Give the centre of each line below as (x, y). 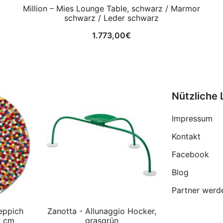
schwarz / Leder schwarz (111, 18)
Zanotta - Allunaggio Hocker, (102, 211)
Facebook (190, 155)
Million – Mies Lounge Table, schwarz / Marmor (111, 9)
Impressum (192, 119)
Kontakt (186, 137)
